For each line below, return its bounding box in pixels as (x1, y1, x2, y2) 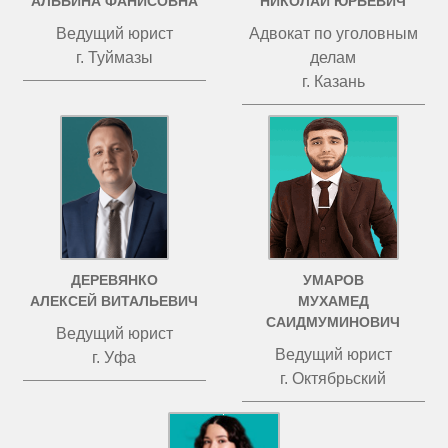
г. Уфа (92, 349, 137, 366)
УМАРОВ (302, 272, 364, 288)
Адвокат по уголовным (248, 25, 418, 42)
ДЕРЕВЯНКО (70, 272, 158, 288)
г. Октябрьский (280, 370, 387, 387)
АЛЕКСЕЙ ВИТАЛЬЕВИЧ (30, 293, 199, 309)
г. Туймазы (75, 49, 153, 66)
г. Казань (301, 73, 365, 90)
